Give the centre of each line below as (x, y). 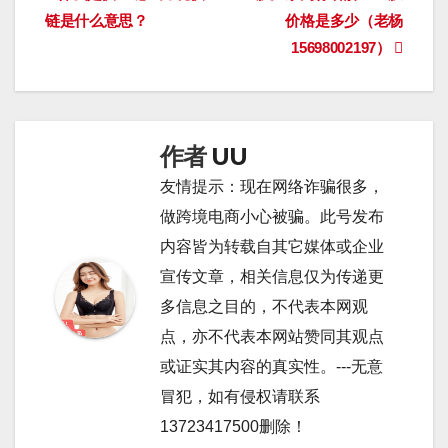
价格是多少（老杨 (344, 20)
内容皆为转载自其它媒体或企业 (272, 246)
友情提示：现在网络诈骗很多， (272, 186)
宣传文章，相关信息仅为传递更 (272, 276)
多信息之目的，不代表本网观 (264, 306)
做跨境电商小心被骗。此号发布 (272, 216)
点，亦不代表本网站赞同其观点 (272, 336)
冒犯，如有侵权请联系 (240, 396)
